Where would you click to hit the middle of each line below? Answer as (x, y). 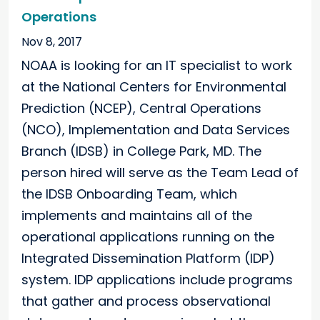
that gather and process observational (146, 301)
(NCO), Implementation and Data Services (156, 130)
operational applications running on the (148, 237)
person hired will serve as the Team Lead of (160, 173)
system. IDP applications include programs (157, 280)
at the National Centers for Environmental (154, 87)
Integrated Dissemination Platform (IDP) (148, 259)
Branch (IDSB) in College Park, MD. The (141, 151)
